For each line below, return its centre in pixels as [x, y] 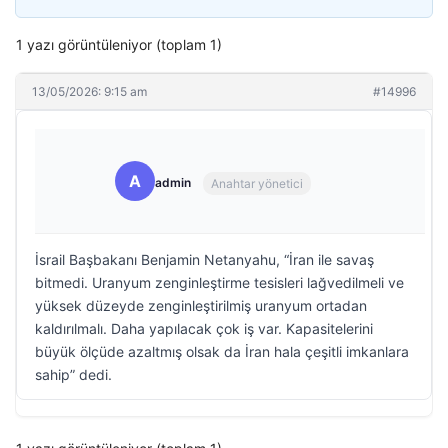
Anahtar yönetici [257, 183]
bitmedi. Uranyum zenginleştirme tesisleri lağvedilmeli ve [219, 282]
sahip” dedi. [73, 374]
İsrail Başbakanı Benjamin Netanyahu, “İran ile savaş [204, 259]
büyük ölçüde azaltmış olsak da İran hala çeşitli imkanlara [222, 351]
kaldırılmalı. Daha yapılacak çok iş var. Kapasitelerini [204, 328]
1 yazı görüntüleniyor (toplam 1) [119, 44]
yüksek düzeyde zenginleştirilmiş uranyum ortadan [201, 305]
